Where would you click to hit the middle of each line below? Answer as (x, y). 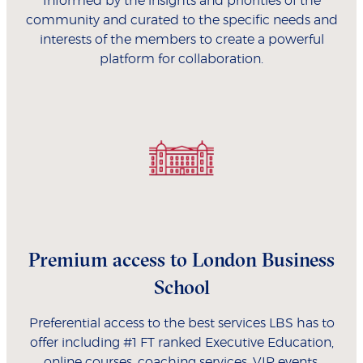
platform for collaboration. (181, 60)
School (181, 287)
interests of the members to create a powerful (181, 40)
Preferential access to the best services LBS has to (181, 324)
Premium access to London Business (181, 260)
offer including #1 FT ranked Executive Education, (181, 343)
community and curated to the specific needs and (181, 21)
